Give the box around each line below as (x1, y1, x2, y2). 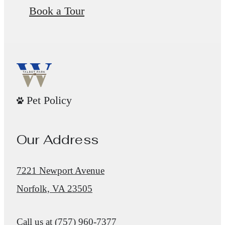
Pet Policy (27, 94, 72, 107)
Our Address (17, 131, 98, 148)
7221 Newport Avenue (17, 165, 104, 176)
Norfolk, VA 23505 (17, 183, 92, 194)
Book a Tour (29, 5, 84, 18)
